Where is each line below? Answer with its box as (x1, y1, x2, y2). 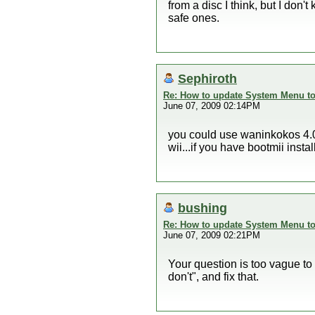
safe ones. (168, 12, 219, 24)
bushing (178, 200, 227, 215)
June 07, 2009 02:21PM (163, 230, 260, 240)
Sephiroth (178, 71, 237, 86)
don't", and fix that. (168, 271, 259, 283)
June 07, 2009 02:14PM (163, 101, 260, 111)
